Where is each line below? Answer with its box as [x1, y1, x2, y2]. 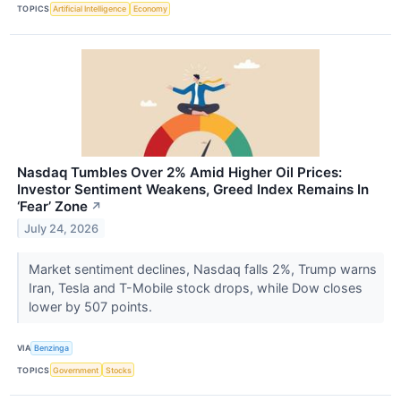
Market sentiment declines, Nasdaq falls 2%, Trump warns [28, 260, 377, 277]
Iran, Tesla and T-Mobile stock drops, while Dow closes [28, 279, 363, 295]
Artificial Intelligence [53, 4, 127, 14]
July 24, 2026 [24, 221, 99, 235]
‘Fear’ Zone [17, 197, 88, 215]
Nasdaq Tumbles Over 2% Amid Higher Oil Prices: [17, 163, 342, 181]
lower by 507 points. [28, 298, 156, 314]
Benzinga [34, 343, 70, 354]
